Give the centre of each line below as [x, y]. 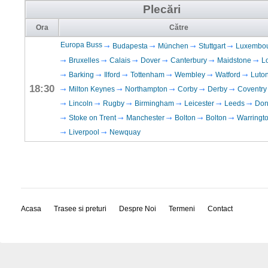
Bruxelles [84, 60]
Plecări [162, 9]
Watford [228, 75]
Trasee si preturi [80, 209]
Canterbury [189, 60]
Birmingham [154, 103]
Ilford [112, 75]
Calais [120, 60]
